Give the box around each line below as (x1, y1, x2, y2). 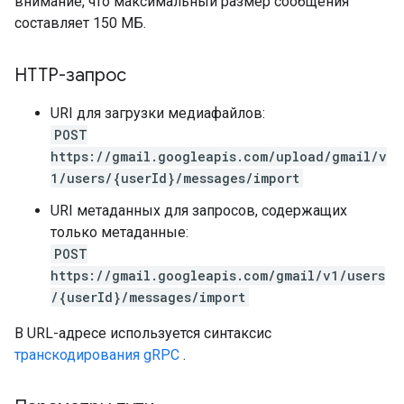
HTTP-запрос (14, 64, 126, 87)
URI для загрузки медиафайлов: (50, 105, 265, 122)
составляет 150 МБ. (14, 14, 146, 32)
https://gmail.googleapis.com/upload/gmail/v (50, 148, 387, 165)
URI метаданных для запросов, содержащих (50, 202, 347, 219)
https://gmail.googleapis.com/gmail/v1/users (50, 267, 385, 284)
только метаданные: (50, 224, 188, 241)
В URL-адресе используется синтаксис (14, 325, 271, 342)
